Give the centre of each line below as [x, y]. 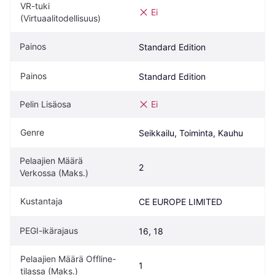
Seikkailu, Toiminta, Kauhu [191, 133]
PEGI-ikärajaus [49, 230]
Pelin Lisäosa [45, 104]
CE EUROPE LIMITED [180, 202]
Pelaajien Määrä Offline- [68, 259]
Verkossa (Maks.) [54, 173]
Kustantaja [41, 201]
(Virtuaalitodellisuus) [60, 18]
